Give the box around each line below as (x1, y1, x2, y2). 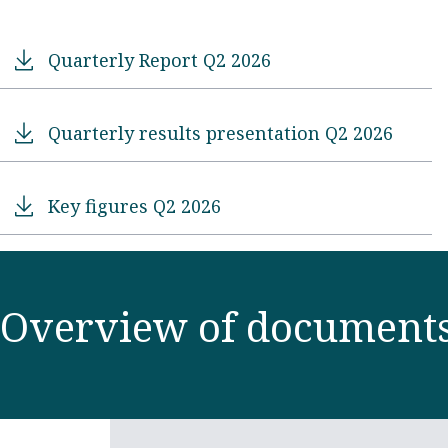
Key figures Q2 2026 (48, 193, 221, 218)
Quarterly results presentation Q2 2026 (48, 120, 393, 145)
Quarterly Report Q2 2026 (48, 47, 271, 72)
